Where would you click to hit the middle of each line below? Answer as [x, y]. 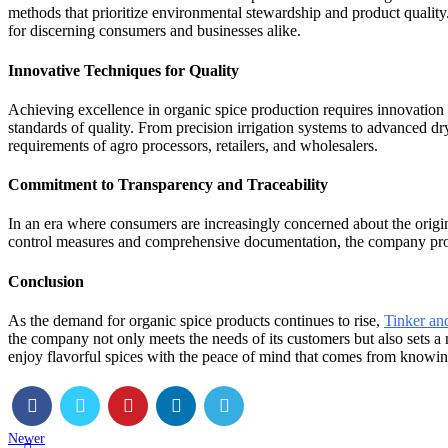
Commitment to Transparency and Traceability [168, 185]
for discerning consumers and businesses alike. [154, 31]
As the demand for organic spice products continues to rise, [196, 320]
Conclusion [46, 281]
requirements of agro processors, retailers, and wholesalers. [193, 145]
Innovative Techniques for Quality [123, 70]
